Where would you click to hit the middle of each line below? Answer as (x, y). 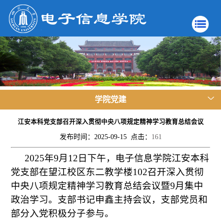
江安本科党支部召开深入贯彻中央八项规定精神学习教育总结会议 (110, 122)
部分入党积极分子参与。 (63, 214)
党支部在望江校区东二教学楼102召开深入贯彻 (108, 172)
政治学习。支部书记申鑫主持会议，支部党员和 (110, 200)
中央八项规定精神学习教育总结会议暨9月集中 (107, 186)
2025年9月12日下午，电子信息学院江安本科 (117, 158)
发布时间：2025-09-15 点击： (105, 137)
